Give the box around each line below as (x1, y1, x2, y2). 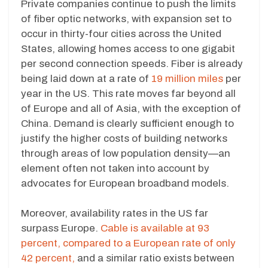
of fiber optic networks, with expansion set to (21, 13, 232, 25)
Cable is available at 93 (100, 223, 209, 234)
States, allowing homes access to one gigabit (21, 42, 235, 54)
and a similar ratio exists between (75, 252, 234, 264)
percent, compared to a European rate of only (21, 237, 236, 249)
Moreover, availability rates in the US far (21, 208, 208, 220)
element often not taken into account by (21, 162, 209, 174)
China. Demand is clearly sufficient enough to (21, 117, 234, 129)
